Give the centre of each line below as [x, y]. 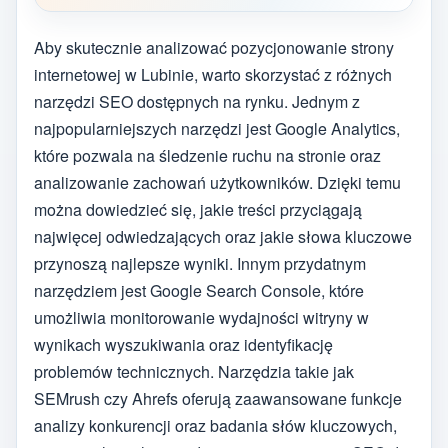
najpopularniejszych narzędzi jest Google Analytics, [217, 128]
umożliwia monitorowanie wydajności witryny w [201, 317]
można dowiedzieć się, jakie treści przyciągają [198, 209]
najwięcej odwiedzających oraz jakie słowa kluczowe [223, 236]
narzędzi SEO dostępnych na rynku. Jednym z [197, 101]
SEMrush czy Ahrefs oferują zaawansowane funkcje [218, 398]
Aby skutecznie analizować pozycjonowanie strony [214, 47]
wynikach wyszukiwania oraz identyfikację [183, 344]
